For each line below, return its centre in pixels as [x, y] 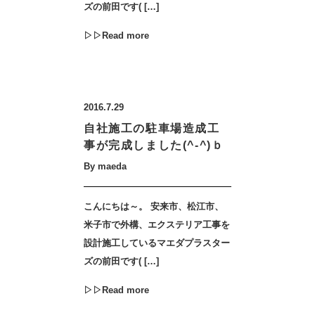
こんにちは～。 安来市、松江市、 [154, 206]
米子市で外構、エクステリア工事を [157, 225]
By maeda [105, 166]
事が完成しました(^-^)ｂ [154, 145]
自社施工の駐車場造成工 [152, 128]
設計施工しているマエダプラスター [157, 243]
